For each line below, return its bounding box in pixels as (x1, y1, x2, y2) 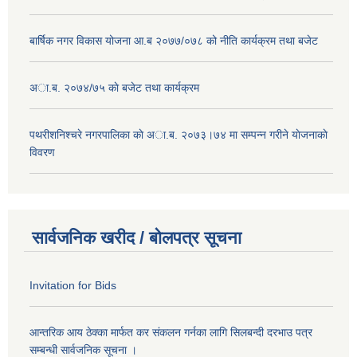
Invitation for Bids (29, 279, 116, 292)
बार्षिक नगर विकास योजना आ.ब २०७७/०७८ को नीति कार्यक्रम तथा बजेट (29, 33, 318, 47)
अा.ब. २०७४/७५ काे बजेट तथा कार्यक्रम (29, 80, 199, 94)
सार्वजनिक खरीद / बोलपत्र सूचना (32, 228, 241, 249)
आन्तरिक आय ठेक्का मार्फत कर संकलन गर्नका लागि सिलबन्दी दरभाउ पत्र (29, 326, 312, 339)
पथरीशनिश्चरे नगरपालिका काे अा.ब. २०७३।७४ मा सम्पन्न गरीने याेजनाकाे (29, 127, 328, 141)
